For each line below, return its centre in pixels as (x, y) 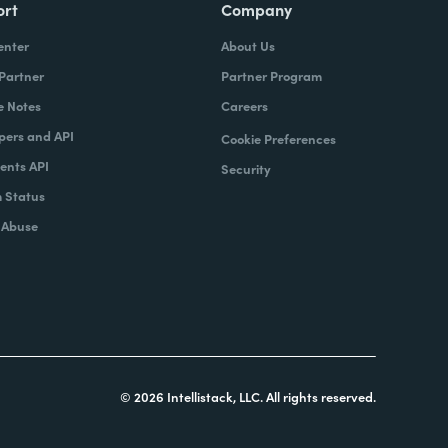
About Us (247, 45)
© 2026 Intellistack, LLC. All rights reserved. (248, 396)
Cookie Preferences (278, 138)
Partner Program (271, 75)
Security (245, 168)
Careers (244, 105)
